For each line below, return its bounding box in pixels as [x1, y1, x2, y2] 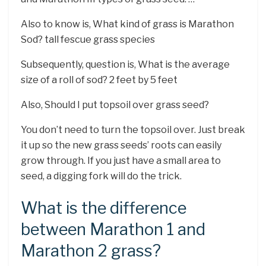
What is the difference [21, 198, 186, 218]
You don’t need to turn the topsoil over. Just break [21, 124, 245, 136]
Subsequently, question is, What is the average [21, 59, 230, 71]
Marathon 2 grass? [21, 240, 161, 261]
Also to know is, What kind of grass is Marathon [21, 18, 234, 30]
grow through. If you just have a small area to [21, 155, 221, 167]
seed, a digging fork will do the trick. [21, 170, 182, 182]
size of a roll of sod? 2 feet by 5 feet [21, 74, 178, 86]
